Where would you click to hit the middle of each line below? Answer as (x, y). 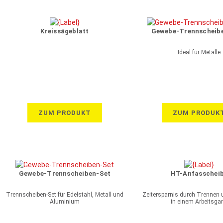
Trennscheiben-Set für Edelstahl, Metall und (65, 195)
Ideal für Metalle (199, 52)
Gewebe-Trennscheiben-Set (65, 173)
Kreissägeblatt (65, 31)
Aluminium (65, 202)
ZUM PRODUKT (65, 113)
